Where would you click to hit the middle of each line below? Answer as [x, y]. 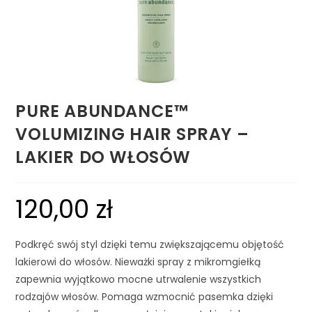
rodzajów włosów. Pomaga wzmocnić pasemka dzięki [145, 297]
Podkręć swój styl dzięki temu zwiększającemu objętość [150, 245]
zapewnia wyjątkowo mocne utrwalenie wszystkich [139, 280]
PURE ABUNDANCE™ [102, 111]
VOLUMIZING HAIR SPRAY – [132, 134]
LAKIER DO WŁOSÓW [103, 157]
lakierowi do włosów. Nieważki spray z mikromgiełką [138, 262]
